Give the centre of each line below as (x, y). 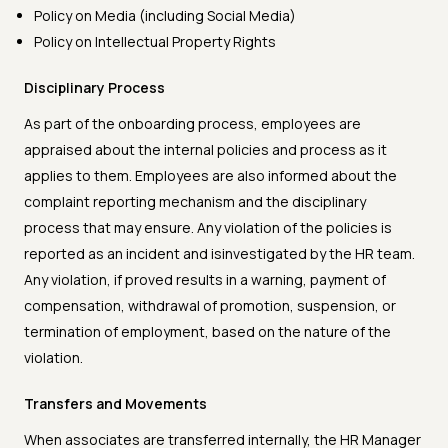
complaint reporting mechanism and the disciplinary (195, 202)
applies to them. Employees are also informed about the (210, 176)
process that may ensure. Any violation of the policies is (208, 228)
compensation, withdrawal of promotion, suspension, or (210, 306)
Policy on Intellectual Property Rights (155, 42)
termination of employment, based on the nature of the (207, 332)
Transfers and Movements (115, 404)
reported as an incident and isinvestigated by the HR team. (219, 254)
